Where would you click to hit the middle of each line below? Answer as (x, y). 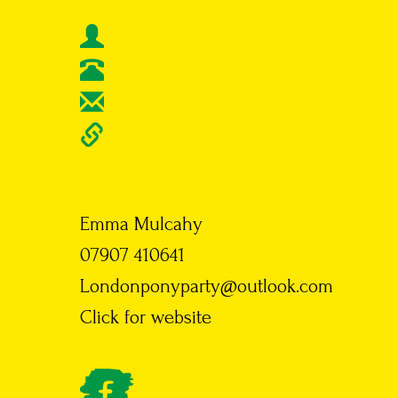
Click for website (146, 318)
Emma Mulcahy (141, 224)
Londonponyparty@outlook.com (207, 287)
